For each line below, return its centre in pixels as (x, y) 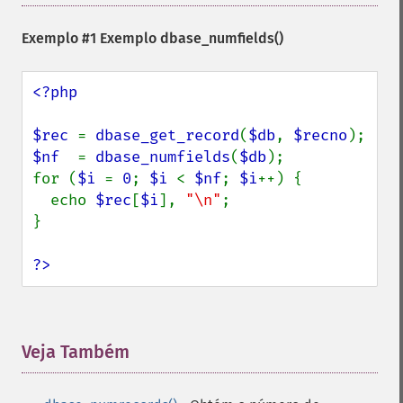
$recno (320, 135)
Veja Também (76, 352)
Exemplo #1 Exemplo (91, 38)
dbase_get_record (167, 135)
